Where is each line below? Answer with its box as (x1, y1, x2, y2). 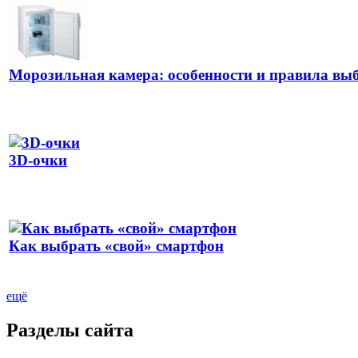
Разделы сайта (6, 320, 133, 341)
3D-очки (9, 152, 67, 169)
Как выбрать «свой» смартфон (9, 237, 224, 255)
